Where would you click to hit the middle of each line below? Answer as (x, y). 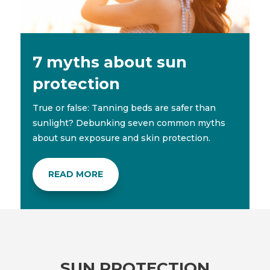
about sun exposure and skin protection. (121, 138)
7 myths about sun (109, 62)
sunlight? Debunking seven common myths (129, 123)
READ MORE (75, 174)
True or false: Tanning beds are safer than (124, 108)
